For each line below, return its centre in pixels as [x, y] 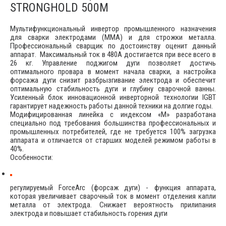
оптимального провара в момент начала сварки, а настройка [113, 71]
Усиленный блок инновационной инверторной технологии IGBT [113, 97]
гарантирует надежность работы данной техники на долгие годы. [111, 106]
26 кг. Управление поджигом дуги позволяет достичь [113, 63]
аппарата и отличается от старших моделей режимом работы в [113, 140]
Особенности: [32, 157]
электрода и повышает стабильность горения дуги [89, 213]
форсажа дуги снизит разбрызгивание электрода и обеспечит [113, 80]
